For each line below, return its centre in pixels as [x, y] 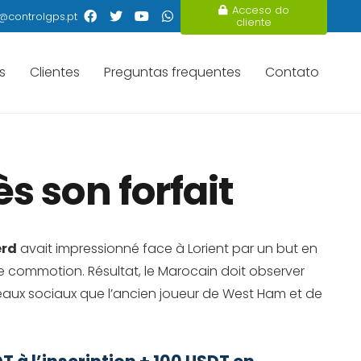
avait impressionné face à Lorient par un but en [167, 249]
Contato [292, 72]
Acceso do [261, 10]
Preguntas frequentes [172, 72]
